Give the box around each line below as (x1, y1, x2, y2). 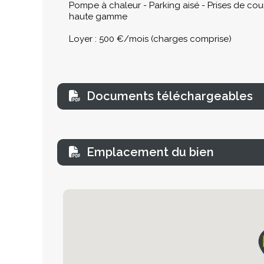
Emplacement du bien (87, 144, 214, 159)
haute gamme (69, 11, 127, 22)
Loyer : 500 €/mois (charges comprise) (69, 33, 232, 44)
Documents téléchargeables (87, 88, 253, 103)
